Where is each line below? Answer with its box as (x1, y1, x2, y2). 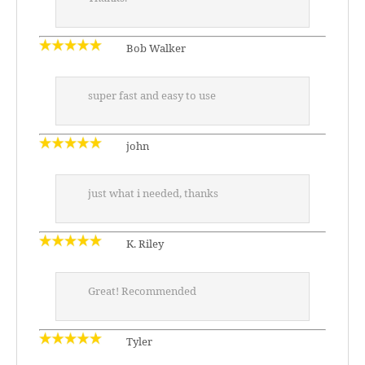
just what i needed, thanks (88, 186, 218, 200)
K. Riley (124, 236, 164, 251)
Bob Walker (124, 41, 186, 55)
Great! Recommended (88, 284, 196, 298)
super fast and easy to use (88, 88, 216, 103)
